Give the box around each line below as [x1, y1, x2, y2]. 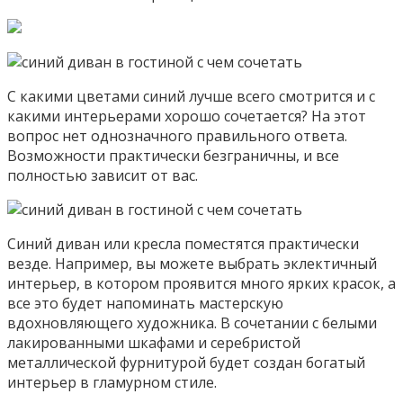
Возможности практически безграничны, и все [7, 145, 339, 166]
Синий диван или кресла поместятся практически [7, 233, 359, 254]
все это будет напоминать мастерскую [7, 292, 283, 313]
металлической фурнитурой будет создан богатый [7, 352, 365, 372]
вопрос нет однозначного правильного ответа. [7, 125, 347, 146]
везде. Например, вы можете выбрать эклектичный [7, 253, 377, 273]
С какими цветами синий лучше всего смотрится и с [7, 85, 375, 106]
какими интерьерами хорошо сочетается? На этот [7, 105, 366, 126]
